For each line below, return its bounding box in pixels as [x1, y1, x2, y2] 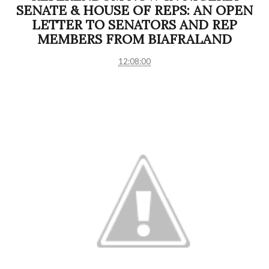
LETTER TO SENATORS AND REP [32, 16, 237, 34]
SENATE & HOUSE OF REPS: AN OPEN [16, 2, 253, 19]
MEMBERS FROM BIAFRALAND [37, 31, 232, 48]
